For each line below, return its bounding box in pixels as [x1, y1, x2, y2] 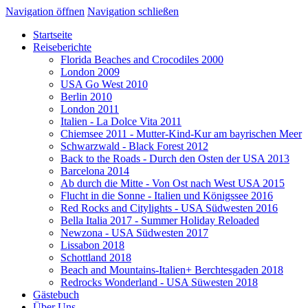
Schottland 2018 [60, 252, 131, 263]
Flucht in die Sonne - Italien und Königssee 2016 [60, 190, 273, 201]
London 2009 [60, 66, 120, 78]
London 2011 [60, 103, 119, 115]
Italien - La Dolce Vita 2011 [60, 115, 181, 127]
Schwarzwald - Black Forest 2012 [60, 140, 208, 152]
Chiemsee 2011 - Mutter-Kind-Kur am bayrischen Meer [60, 128, 302, 140]
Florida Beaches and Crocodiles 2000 [60, 54, 223, 65]
